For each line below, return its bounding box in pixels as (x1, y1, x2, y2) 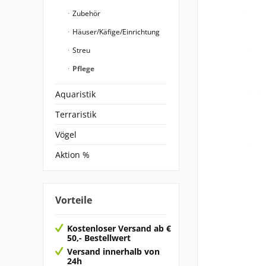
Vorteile (55, 194, 92, 207)
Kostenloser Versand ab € (67, 222, 171, 234)
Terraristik (55, 109, 96, 120)
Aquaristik (55, 88, 96, 100)
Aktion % (55, 149, 90, 160)
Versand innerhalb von (67, 245, 160, 257)
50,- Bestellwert (67, 232, 131, 243)
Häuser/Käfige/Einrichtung (71, 27, 160, 37)
